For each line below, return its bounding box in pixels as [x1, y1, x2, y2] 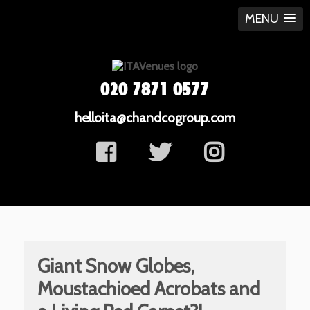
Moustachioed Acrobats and [37, 277, 260, 300]
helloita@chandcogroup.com [74, 109, 235, 126]
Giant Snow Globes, [37, 255, 194, 277]
